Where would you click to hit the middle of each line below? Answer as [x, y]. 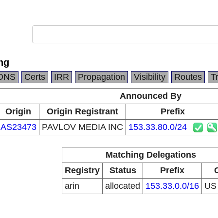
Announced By [151, 96]
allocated [123, 186]
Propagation [101, 77]
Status [123, 170]
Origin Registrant [82, 111]
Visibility [150, 77]
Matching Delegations [151, 155]
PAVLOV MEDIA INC [82, 127]
